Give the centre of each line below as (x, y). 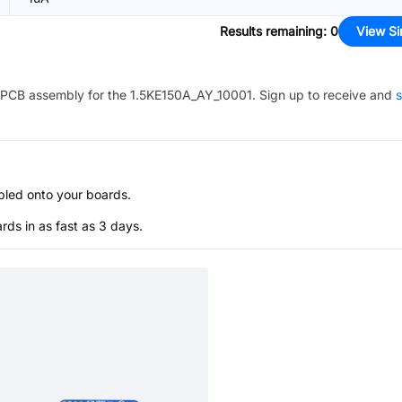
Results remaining (271, 31)
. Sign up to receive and (322, 95)
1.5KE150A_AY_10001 (191, 95)
